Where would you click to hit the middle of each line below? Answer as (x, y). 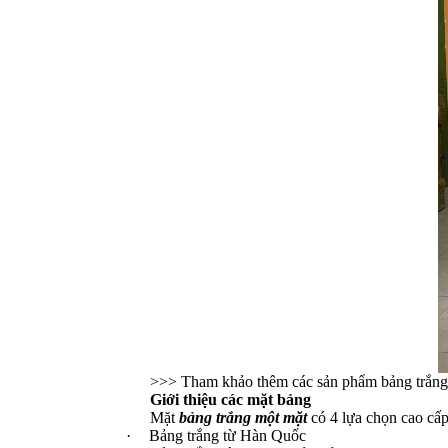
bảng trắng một (229, 418)
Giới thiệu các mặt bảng (231, 400)
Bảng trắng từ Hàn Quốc (228, 436)
